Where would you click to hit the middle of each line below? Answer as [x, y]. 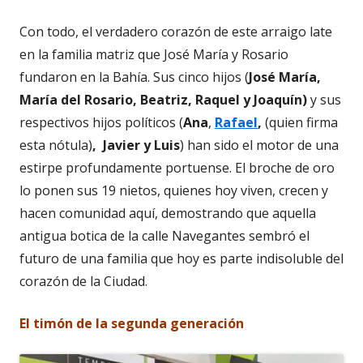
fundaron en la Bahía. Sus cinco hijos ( [134, 77]
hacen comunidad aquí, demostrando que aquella [168, 213]
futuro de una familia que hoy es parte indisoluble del [181, 258]
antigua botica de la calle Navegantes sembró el [164, 235]
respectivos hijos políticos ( [101, 122]
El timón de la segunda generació [128, 323]
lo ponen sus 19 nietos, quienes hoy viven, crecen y [174, 190]
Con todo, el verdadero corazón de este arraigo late [176, 31]
